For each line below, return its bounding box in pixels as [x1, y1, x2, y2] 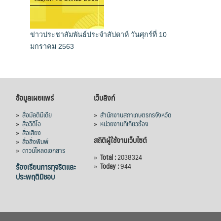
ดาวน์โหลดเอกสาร [22, 144, 65, 156]
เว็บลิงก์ [93, 90, 115, 104]
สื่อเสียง [22, 126, 41, 138]
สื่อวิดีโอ [22, 117, 41, 129]
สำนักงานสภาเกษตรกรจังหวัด [100, 108, 171, 120]
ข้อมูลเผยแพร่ [15, 90, 54, 104]
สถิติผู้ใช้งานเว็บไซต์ [93, 133, 147, 147]
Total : [100, 150, 117, 163]
